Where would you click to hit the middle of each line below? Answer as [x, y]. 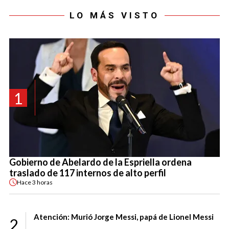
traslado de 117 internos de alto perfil [88, 173]
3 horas [42, 182]
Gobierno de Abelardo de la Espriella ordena [100, 162]
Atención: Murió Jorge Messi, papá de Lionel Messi [124, 217]
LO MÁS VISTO [114, 16]
